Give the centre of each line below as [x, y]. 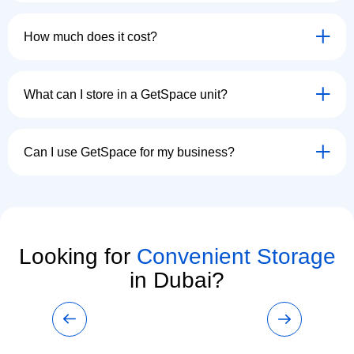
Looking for [77, 256]
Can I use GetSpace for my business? [129, 152]
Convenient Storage [236, 256]
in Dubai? [177, 280]
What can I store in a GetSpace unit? [126, 94]
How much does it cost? [90, 36]
